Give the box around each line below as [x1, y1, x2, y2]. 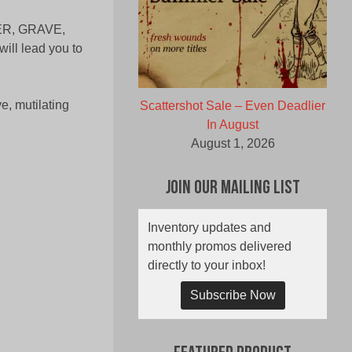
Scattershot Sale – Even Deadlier [140, 99, 325, 113]
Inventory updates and [148, 221, 271, 235]
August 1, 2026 [190, 137, 275, 151]
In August [207, 118, 258, 132]
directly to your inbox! [148, 258, 266, 273]
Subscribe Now [189, 288, 276, 302]
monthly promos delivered [148, 240, 291, 254]
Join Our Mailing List [165, 179, 300, 199]
